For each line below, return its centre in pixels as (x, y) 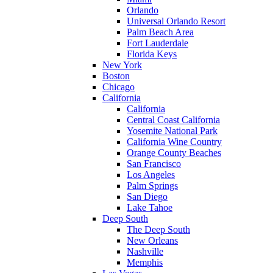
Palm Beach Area (160, 32)
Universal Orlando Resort (176, 21)
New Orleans (152, 241)
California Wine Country (174, 142)
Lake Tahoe (150, 208)
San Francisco (154, 164)
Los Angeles (151, 175)
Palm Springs (152, 186)
